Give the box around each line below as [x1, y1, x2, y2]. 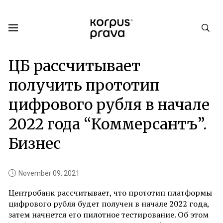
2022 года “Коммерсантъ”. [8, 114, 207, 133]
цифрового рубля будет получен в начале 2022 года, [8, 198, 209, 209]
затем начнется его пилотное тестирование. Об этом [8, 209, 209, 220]
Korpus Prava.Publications [8, 42, 80, 49]
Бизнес [8, 134, 61, 153]
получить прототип [8, 76, 159, 95]
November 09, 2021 [18, 169, 80, 177]
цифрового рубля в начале [8, 95, 210, 114]
